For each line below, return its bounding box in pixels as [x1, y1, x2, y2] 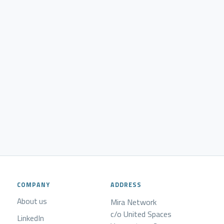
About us [17, 195, 47, 207]
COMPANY [17, 180, 50, 190]
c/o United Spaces [110, 208, 172, 220]
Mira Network [110, 196, 157, 208]
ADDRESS [110, 180, 142, 190]
